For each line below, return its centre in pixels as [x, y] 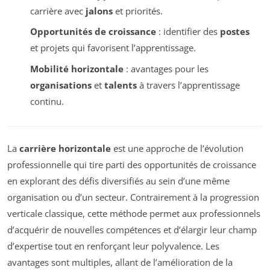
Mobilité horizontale [77, 68]
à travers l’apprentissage [188, 85]
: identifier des [188, 32]
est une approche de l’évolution [177, 148]
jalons [99, 11]
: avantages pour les [166, 68]
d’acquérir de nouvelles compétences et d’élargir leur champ [132, 229]
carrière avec [58, 11]
